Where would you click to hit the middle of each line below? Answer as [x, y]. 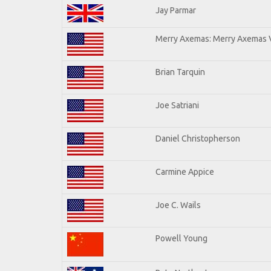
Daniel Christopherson [198, 138]
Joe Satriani [177, 105]
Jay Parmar [176, 10]
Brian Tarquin [180, 72]
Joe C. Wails [178, 205]
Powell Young [181, 238]
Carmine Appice [185, 171]
